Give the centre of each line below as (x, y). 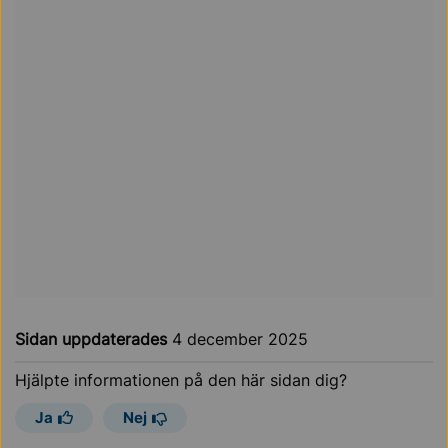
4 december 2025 (240, 339)
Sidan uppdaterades (93, 339)
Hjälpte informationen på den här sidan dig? (181, 380)
